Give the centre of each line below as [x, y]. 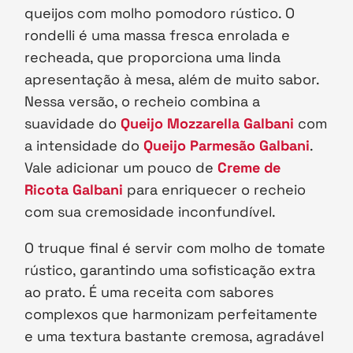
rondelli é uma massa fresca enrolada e [158, 35]
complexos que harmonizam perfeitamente [171, 314]
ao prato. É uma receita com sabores [149, 292]
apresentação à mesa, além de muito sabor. [172, 80]
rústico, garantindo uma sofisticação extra [170, 270]
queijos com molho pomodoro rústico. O [160, 13]
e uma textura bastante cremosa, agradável [175, 336]
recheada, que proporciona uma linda [153, 58]
